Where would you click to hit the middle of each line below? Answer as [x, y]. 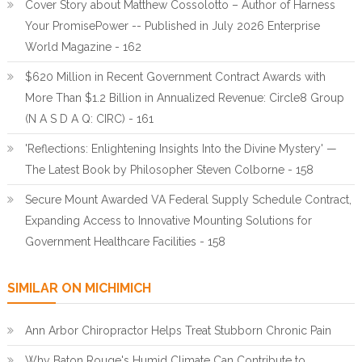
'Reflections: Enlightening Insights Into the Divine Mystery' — [181, 149]
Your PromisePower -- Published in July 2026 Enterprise [172, 26]
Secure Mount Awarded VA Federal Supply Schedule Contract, [188, 200]
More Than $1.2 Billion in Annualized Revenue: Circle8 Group [184, 98]
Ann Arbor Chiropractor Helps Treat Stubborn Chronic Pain [178, 330]
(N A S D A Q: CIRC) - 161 [89, 119]
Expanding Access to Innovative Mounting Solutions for [168, 221]
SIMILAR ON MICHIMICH [79, 288]
